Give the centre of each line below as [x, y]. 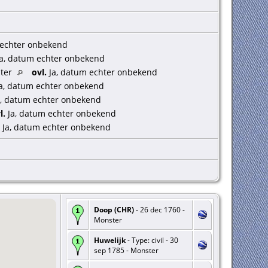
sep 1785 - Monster [126, 251]
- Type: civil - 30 [152, 240]
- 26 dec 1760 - [159, 210]
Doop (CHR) [114, 210]
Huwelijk [109, 240]
